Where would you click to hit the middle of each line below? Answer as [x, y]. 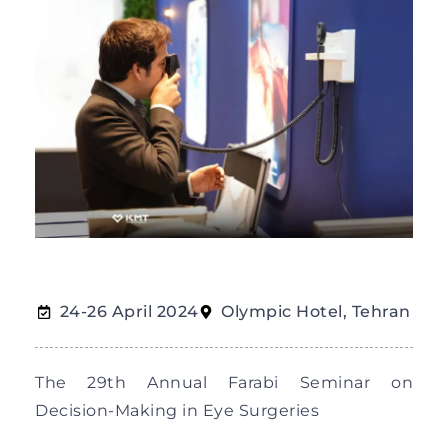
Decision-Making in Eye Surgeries [177, 410]
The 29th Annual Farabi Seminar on [224, 382]
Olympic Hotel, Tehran [316, 311]
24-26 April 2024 [129, 311]
